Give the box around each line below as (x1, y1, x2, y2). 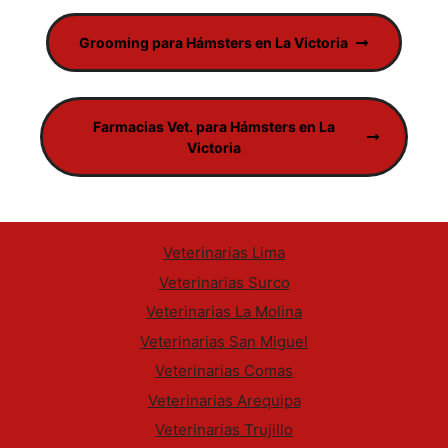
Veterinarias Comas (155, 361, 293, 380)
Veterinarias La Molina (146, 302, 302, 321)
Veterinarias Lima (163, 243, 285, 262)
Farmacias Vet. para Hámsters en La (92, 118, 335, 135)
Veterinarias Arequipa (147, 390, 301, 410)
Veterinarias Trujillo (155, 420, 293, 439)
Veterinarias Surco (158, 272, 290, 292)
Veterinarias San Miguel (140, 331, 308, 351)
